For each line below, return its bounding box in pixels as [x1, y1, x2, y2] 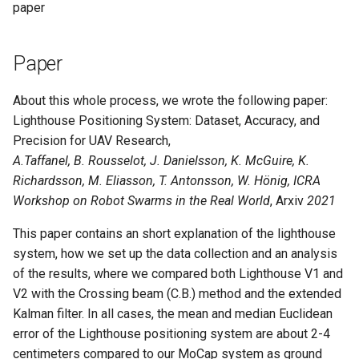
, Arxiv [270, 193, 307, 208]
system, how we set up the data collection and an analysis [13, 246, 337, 261]
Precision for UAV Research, [13, 133, 171, 148]
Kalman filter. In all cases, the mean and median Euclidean [13, 306, 333, 321]
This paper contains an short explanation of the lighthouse [13, 226, 336, 241]
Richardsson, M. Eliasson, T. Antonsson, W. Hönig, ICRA [13, 173, 321, 188]
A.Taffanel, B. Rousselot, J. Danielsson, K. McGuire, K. [13, 153, 309, 168]
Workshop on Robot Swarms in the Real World [13, 193, 270, 208]
